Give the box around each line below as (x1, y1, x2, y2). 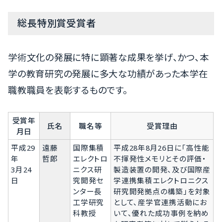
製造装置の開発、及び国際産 (113, 164, 211, 174)
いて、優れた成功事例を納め (113, 208, 209, 218)
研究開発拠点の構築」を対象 (113, 186, 211, 196)
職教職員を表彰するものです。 (8, 83, 128, 96)
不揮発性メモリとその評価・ (113, 153, 207, 164)
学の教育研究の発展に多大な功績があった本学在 (8, 67, 208, 80)
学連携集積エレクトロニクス (113, 175, 209, 185)
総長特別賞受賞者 (17, 16, 96, 30)
